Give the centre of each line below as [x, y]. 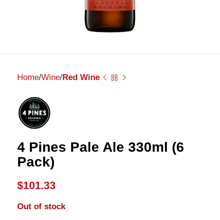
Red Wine [81, 77]
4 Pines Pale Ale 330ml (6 [101, 147]
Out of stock [41, 206]
